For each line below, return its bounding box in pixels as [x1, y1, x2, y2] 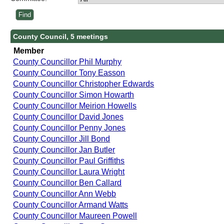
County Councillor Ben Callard [13, 178, 122, 187]
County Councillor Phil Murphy [13, 57, 122, 66]
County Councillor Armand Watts [13, 200, 128, 209]
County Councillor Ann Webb [13, 189, 116, 198]
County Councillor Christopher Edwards [13, 79, 154, 88]
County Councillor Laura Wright [13, 167, 125, 176]
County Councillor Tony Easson [13, 68, 125, 77]
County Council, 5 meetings [13, 32, 108, 40]
